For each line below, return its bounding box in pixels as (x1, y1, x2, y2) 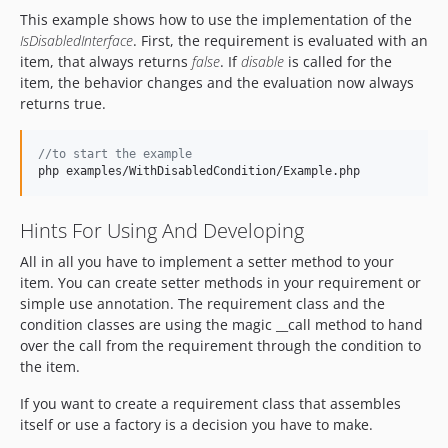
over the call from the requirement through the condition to (20, 336, 421, 355)
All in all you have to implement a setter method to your (20, 252, 394, 271)
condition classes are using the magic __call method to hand (20, 315, 423, 334)
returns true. (20, 94, 106, 113)
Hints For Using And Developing (20, 217, 304, 244)
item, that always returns (20, 52, 192, 71)
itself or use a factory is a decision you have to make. (20, 415, 373, 434)
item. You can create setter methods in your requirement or (20, 273, 421, 292)
